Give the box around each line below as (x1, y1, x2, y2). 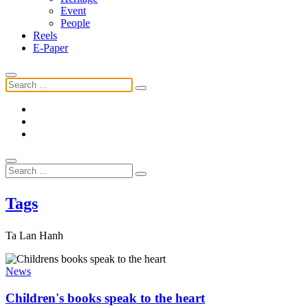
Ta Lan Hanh (5, 230, 63, 242)
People (60, 17, 90, 30)
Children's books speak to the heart (5, 291, 205, 306)
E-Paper (33, 42, 68, 54)
